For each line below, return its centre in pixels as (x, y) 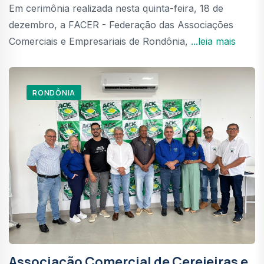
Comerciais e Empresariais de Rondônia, (100, 41)
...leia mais (213, 41)
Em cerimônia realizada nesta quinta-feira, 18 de (116, 8)
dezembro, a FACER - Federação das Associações (121, 24)
